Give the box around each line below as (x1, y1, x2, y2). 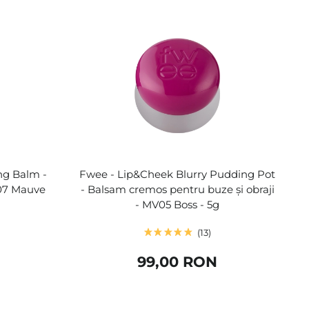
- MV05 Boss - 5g (135, 197, 220, 211)
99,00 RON (137, 252, 218, 270)
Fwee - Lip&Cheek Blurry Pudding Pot (79, 167, 276, 181)
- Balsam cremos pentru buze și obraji (80, 182, 275, 196)
